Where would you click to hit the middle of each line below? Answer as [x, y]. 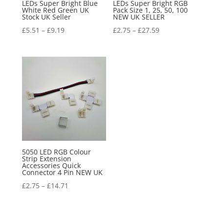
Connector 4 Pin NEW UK [62, 173]
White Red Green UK [55, 10]
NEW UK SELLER [139, 17]
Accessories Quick [51, 166]
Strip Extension [46, 159]
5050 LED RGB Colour [56, 152]
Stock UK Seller [46, 17]
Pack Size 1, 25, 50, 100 [151, 10]
